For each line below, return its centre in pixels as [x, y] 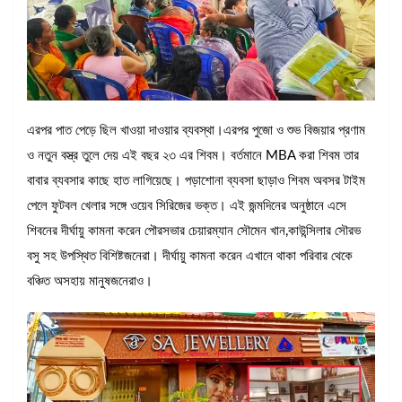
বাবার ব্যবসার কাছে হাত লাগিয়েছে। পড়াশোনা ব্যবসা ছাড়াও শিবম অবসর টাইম [196, 181]
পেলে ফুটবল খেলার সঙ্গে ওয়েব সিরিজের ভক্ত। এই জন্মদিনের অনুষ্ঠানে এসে [187, 206]
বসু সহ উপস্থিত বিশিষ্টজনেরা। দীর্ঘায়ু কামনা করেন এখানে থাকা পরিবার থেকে [190, 257]
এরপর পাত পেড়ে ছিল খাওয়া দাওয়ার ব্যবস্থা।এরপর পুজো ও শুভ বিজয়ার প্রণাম [196, 131]
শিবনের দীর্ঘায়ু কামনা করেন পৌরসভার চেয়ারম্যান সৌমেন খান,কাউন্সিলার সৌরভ [194, 232]
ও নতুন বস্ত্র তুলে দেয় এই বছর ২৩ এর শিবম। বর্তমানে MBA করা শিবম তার [193, 156]
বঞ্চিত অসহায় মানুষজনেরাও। [90, 282]
